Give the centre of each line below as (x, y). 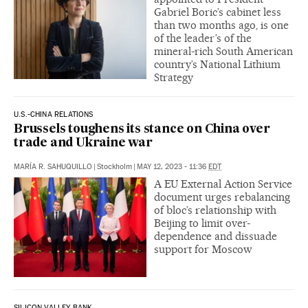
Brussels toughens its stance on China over (142, 129)
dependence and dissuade (216, 236)
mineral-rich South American (223, 51)
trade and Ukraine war (83, 143)
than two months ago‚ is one (221, 25)
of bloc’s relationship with (215, 210)
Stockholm (114, 166)
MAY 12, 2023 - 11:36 (173, 166)
